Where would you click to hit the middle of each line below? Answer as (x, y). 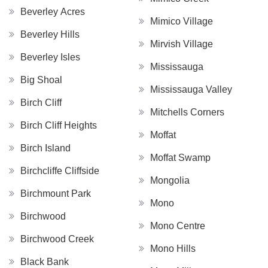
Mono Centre (178, 226)
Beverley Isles (50, 57)
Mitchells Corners (187, 112)
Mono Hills (173, 248)
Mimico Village (182, 21)
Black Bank (45, 261)
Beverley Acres (53, 11)
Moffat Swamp (180, 157)
